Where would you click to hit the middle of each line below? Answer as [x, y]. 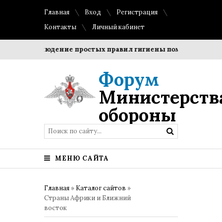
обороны [138, 115]
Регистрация [137, 12]
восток [55, 208]
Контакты [60, 27]
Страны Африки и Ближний [87, 198]
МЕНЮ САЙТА [81, 158]
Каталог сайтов [101, 188]
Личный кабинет [118, 27]
